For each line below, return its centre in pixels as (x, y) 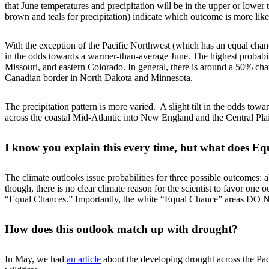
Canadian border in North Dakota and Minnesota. (99, 78)
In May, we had (36, 259)
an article (84, 259)
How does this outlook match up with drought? (121, 229)
